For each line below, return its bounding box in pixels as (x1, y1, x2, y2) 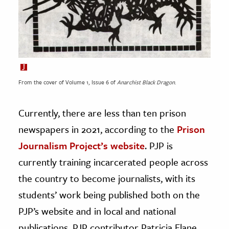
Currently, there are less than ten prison (18, 106, 186, 120)
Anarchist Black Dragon (117, 78, 175, 87)
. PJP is (145, 139, 173, 153)
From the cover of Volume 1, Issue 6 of (18, 78, 117, 87)
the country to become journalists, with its (18, 171, 195, 186)
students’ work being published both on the (18, 188, 200, 202)
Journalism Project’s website (18, 139, 145, 153)
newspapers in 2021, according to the (18, 122, 177, 136)
